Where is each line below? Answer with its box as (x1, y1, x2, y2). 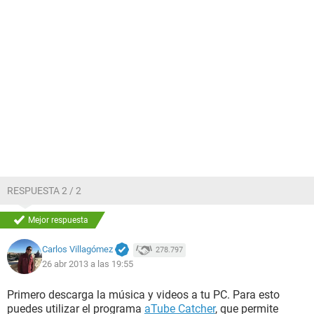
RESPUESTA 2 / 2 (7, 185, 81, 196)
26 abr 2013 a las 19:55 (42, 258, 133, 269)
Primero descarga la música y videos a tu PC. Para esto (7, 288, 280, 301)
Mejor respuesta (28, 215, 88, 225)
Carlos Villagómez (42, 244, 113, 255)
